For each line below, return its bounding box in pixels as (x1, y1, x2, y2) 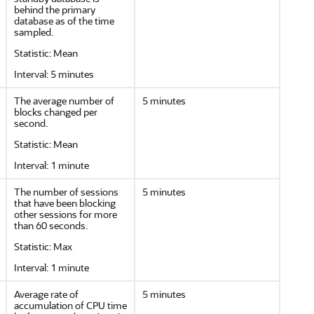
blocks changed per (14, 105, 97, 118)
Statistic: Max (14, 240, 72, 253)
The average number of (14, 94, 114, 107)
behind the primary (14, 3, 95, 16)
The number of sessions (14, 185, 118, 198)
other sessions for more (14, 207, 117, 221)
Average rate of (14, 287, 78, 301)
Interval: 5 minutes (14, 67, 94, 81)
